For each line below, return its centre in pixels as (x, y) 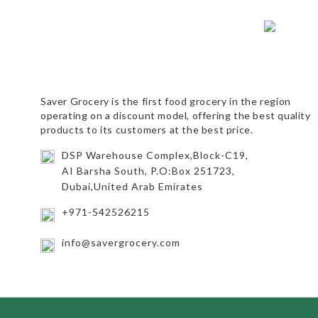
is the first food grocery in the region (201, 102)
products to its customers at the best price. (147, 130)
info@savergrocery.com (121, 243)
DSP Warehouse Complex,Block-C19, (155, 155)
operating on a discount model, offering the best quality (176, 116)
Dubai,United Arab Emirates (132, 187)
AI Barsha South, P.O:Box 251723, (148, 171)
